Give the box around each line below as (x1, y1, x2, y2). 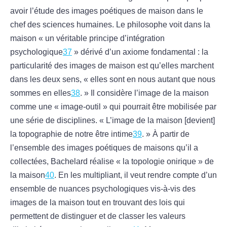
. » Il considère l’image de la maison (80, 89, 209, 98)
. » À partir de (142, 130, 190, 139)
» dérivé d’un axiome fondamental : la (72, 48, 208, 57)
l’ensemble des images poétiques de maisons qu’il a (10, 143, 198, 153)
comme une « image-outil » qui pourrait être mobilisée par (10, 102, 216, 111)
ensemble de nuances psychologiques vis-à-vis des (10, 184, 196, 194)
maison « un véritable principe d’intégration (10, 34, 165, 43)
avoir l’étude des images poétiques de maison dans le (10, 7, 203, 16)
